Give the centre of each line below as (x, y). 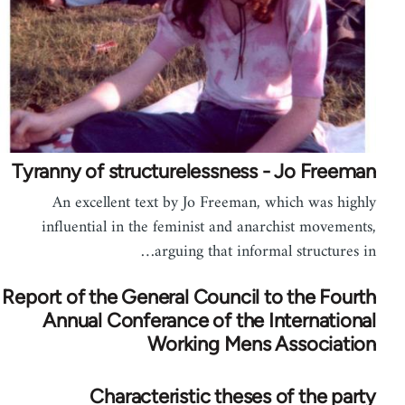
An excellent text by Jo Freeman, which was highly (225, 202)
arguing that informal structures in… (276, 251)
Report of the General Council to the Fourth (200, 297)
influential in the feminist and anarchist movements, (220, 227)
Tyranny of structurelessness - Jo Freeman (205, 171)
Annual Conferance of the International (220, 320)
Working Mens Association (273, 344)
